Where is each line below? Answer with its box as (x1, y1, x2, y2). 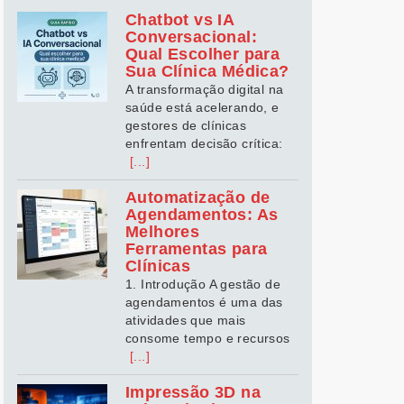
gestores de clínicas (125, 118, 247, 133)
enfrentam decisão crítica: (125, 136, 283, 151)
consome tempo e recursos (125, 331, 290, 345)
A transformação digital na (125, 82, 284, 96)
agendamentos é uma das (125, 295, 283, 309)
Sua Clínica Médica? (125, 62, 289, 80)
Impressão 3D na (125, 383, 261, 401)
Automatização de (125, 188, 271, 207)
